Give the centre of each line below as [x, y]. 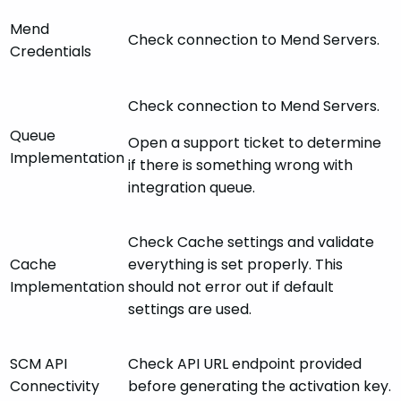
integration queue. [192, 188]
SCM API [38, 364]
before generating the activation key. [260, 387]
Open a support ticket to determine [255, 143]
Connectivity [55, 387]
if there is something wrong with [240, 166]
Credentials [51, 52]
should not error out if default [231, 287]
